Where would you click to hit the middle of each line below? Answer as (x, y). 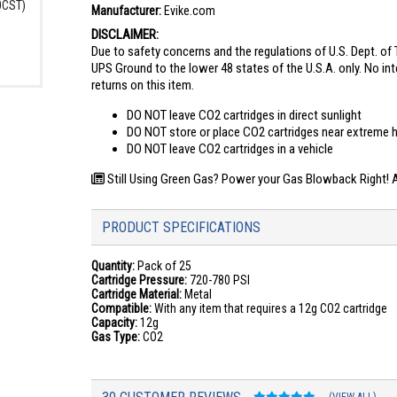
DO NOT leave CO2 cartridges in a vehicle (230, 149)
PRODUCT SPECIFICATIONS (182, 227)
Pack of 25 (163, 266)
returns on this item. (143, 85)
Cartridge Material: (137, 294)
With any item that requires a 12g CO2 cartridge (270, 308)
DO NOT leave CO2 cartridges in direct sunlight (245, 115)
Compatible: (122, 308)
